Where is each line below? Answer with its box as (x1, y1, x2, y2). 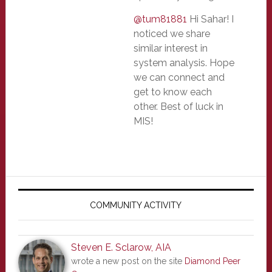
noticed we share (133, 28, 210, 39)
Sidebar (5, 198, 74, 219)
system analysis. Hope (133, 57, 234, 69)
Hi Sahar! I (186, 13, 234, 25)
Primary (5, 176, 73, 197)
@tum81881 (133, 13, 187, 25)
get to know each (133, 86, 212, 98)
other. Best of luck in (133, 101, 223, 112)
